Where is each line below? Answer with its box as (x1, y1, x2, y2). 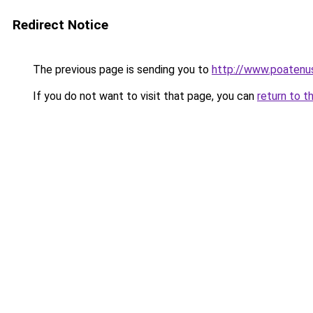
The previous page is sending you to (30, 63, 212, 76)
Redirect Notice (13, 17, 108, 33)
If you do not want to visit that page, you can (30, 89, 257, 103)
